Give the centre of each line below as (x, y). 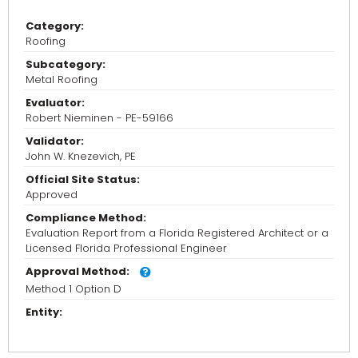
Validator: (55, 141)
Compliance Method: (86, 218)
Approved (52, 195)
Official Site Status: (83, 180)
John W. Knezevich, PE (81, 157)
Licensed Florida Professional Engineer (126, 249)
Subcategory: (66, 65)
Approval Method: (78, 272)
